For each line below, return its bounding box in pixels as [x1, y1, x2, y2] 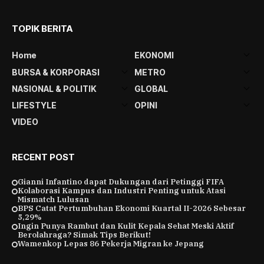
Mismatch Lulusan [18, 194, 89, 204]
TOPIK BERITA [12, 22, 72, 34]
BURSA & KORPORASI [12, 67, 100, 77]
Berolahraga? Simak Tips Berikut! [18, 229, 151, 240]
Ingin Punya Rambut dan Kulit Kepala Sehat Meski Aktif [18, 220, 234, 231]
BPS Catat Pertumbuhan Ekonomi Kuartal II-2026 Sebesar [18, 203, 246, 213]
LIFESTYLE [12, 100, 57, 110]
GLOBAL [134, 83, 168, 94]
